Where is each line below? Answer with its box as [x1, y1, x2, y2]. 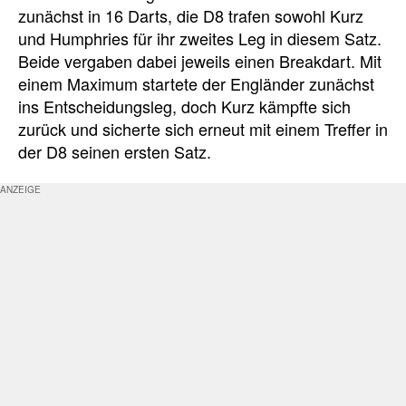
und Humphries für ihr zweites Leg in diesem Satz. [18, 25, 382, 50]
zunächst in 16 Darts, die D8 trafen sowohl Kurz [18, 3, 363, 27]
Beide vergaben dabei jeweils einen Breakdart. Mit [18, 48, 382, 72]
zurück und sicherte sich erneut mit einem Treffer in [18, 116, 388, 140]
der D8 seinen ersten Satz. [18, 139, 211, 163]
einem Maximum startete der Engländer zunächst [18, 71, 374, 95]
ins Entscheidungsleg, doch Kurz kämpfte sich [18, 93, 351, 118]
